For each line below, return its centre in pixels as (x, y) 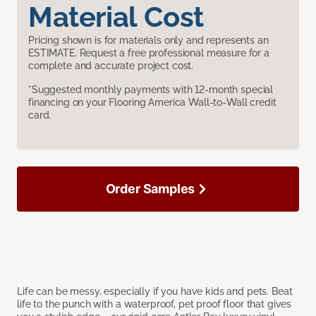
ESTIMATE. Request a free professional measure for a (149, 53)
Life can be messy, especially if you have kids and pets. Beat (155, 291)
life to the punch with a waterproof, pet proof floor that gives (154, 304)
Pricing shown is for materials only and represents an (148, 40)
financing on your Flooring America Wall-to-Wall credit (152, 102)
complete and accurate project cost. (111, 65)
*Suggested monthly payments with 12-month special (151, 89)
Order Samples (150, 188)
